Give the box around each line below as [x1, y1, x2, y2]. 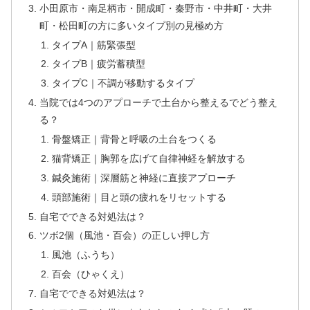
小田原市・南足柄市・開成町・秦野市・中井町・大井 [39, 2, 273, 14]
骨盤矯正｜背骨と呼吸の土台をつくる [51, 134, 217, 145]
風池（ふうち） [51, 249, 120, 261]
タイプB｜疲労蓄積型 [51, 58, 145, 70]
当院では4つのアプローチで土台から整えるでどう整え [39, 97, 278, 109]
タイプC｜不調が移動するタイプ [51, 77, 194, 89]
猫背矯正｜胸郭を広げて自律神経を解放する [51, 152, 246, 164]
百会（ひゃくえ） [51, 268, 129, 280]
